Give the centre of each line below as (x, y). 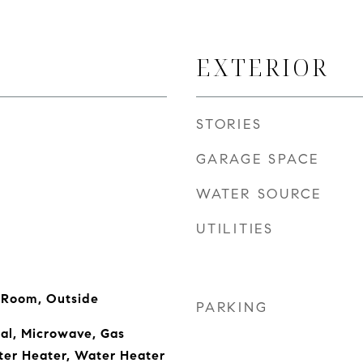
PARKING (232, 307)
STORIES (229, 124)
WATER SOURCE (259, 194)
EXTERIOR (263, 67)
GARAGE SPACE (258, 159)
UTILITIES (235, 229)
